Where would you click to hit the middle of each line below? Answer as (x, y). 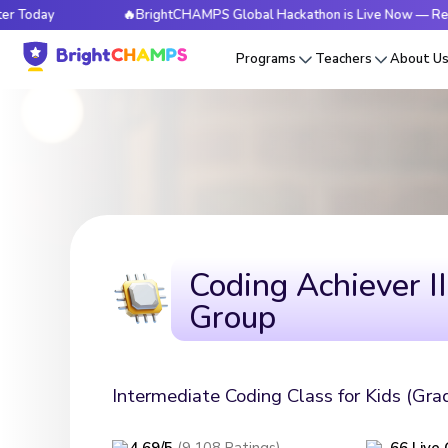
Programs (266, 59)
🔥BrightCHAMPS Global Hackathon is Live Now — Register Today (239, 14)
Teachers (343, 59)
